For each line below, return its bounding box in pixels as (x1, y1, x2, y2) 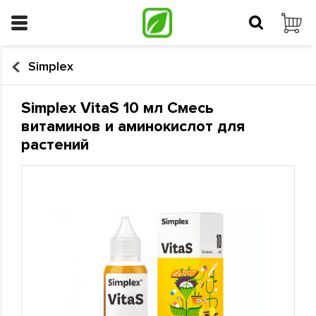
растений (21, 135, 89, 154)
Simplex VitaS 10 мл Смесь (21, 99, 214, 118)
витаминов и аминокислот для (21, 117, 245, 136)
